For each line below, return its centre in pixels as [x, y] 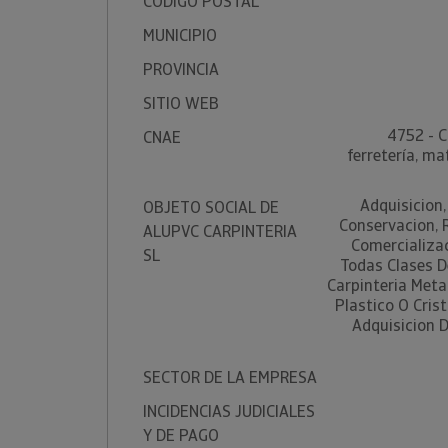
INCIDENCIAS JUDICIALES [229, 411]
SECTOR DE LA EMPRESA [230, 377]
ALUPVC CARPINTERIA [220, 231]
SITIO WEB [181, 103]
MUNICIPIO [180, 35]
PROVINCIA [181, 69]
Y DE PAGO [181, 435]
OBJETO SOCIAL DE [211, 207]
